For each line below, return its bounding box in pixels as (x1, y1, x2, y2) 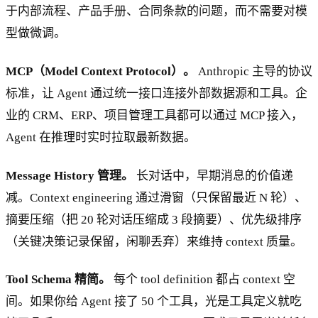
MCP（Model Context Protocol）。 (6, 64, 195, 78)
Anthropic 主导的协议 (195, 64, 312, 78)
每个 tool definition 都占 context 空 (111, 273, 295, 287)
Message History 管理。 (6, 168, 133, 182)
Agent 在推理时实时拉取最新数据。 (6, 130, 196, 144)
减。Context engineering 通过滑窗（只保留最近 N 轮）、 (6, 190, 307, 204)
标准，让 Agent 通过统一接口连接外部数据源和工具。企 (6, 86, 307, 100)
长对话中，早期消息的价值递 (133, 168, 293, 182)
